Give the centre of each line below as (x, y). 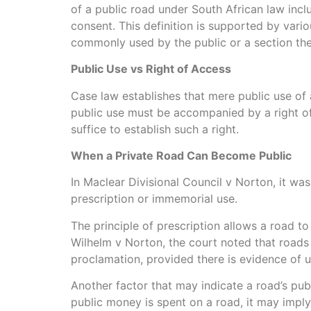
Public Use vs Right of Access (151, 69)
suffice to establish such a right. (155, 129)
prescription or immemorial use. (154, 199)
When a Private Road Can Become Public (181, 155)
